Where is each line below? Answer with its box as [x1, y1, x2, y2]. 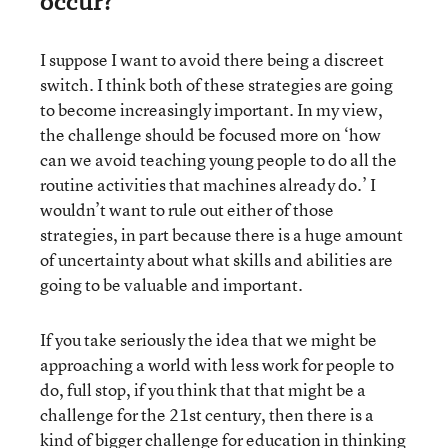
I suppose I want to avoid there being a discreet [40, 47, 384, 71]
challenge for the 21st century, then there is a [40, 402, 374, 426]
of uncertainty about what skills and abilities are [40, 247, 393, 271]
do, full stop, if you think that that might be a [40, 377, 366, 401]
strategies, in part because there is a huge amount [40, 222, 403, 246]
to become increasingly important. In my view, [40, 97, 383, 121]
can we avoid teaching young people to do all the [40, 147, 397, 171]
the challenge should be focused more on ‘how [40, 122, 381, 146]
